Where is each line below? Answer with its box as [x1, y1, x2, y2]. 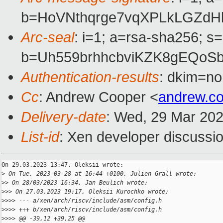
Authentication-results [21, 69, 159, 86]
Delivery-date [21, 109, 106, 125]
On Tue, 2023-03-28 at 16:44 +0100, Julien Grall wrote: [5, 170, 197, 178]
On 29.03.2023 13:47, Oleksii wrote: [1, 161, 123, 169]
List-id [21, 128, 59, 145]
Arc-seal [21, 29, 74, 46]
